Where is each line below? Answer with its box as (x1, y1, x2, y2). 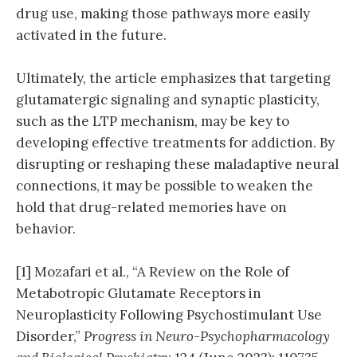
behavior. (16, 219, 76, 237)
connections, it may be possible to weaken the (16, 176, 313, 194)
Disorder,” (16, 327, 84, 345)
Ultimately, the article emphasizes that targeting (16, 69, 331, 87)
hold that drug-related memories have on (16, 198, 287, 216)
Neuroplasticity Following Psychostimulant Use (16, 305, 322, 324)
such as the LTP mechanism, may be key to (16, 112, 289, 130)
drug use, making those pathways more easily (16, 4, 310, 22)
